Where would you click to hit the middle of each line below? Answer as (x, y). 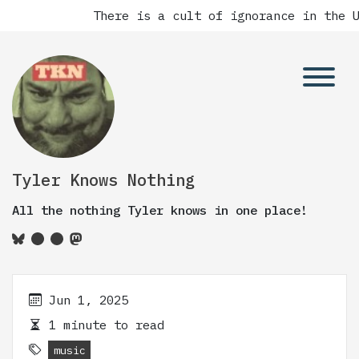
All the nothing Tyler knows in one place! (160, 210)
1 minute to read (103, 325)
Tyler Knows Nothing (103, 180)
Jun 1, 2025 (89, 300)
